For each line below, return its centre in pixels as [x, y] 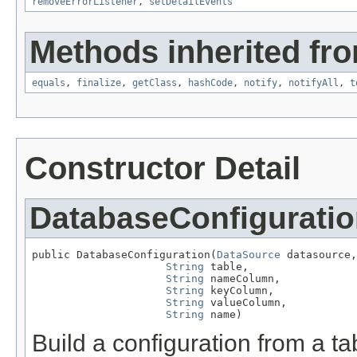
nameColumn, [242, 278]
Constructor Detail [163, 168]
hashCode [210, 82]
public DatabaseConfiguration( [124, 254]
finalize [99, 82]
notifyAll [314, 82]
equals [49, 82]
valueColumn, [245, 302]
